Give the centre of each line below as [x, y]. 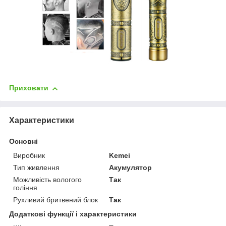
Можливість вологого [47, 180]
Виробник [29, 156]
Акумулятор [131, 168]
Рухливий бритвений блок [55, 200]
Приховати [29, 88]
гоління [25, 188]
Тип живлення [36, 168]
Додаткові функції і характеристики [73, 214]
